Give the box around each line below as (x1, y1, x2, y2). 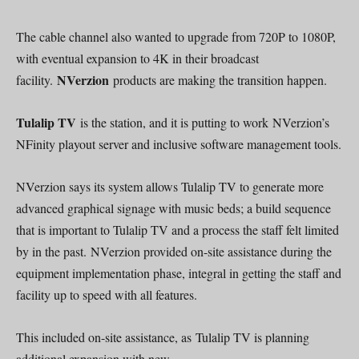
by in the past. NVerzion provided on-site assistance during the (16, 242, 332, 260)
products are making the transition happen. (113, 71, 327, 88)
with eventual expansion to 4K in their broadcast (16, 49, 259, 67)
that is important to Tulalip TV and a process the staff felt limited (16, 220, 339, 238)
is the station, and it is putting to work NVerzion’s (80, 113, 329, 131)
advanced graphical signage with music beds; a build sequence (16, 199, 331, 216)
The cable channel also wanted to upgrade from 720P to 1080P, (16, 27, 336, 45)
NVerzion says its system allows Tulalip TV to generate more (16, 177, 324, 195)
